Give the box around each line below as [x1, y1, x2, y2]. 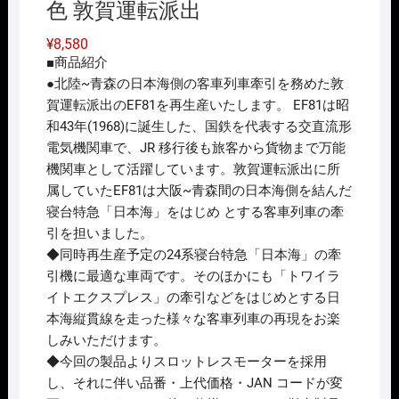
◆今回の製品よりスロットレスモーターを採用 [45, 354, 327, 370]
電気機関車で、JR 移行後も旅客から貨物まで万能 [45, 140, 346, 157]
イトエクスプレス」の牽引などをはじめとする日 [45, 289, 340, 306]
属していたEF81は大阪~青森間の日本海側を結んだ [45, 183, 352, 199]
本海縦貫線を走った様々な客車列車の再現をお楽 [45, 311, 340, 328]
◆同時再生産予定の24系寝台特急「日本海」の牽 [45, 247, 341, 264]
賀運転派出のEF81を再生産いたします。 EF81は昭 [45, 97, 349, 114]
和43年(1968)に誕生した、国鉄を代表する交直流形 [45, 118, 352, 135]
